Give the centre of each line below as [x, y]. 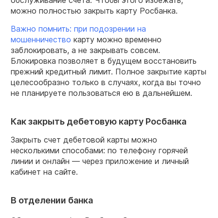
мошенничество [41, 39]
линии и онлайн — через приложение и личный [100, 161]
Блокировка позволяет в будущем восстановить [104, 61]
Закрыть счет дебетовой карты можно [84, 140]
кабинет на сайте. [44, 172]
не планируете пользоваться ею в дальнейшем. [101, 93]
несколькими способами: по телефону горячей [99, 151]
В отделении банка [52, 200]
